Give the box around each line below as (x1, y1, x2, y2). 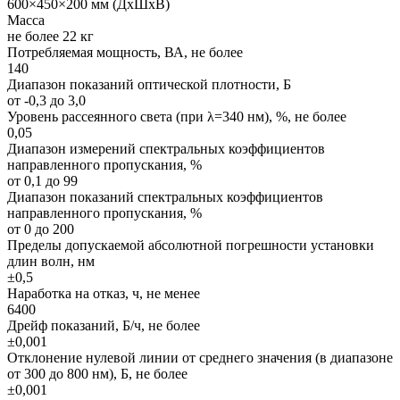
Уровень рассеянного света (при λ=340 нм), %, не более (7, 108, 346, 124)
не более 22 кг (7, 28, 94, 44)
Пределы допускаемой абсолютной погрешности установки (7, 237, 374, 253)
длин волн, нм (7, 253, 95, 269)
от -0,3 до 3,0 (7, 92, 86, 108)
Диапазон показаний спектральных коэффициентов (7, 188, 323, 204)
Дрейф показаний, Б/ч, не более (7, 317, 200, 333)
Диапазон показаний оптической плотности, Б (7, 76, 291, 92)
